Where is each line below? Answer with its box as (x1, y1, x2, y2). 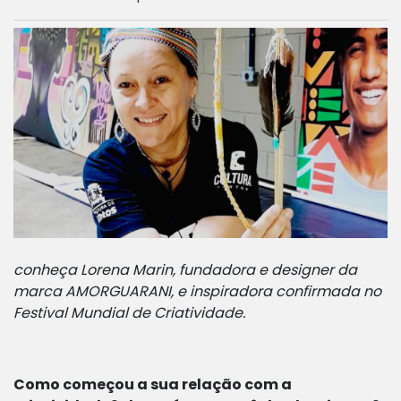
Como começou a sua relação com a (13, 374, 292, 396)
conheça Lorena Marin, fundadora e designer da (13, 260, 357, 281)
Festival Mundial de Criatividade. (13, 303, 249, 324)
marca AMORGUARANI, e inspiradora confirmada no (13, 281, 381, 303)
